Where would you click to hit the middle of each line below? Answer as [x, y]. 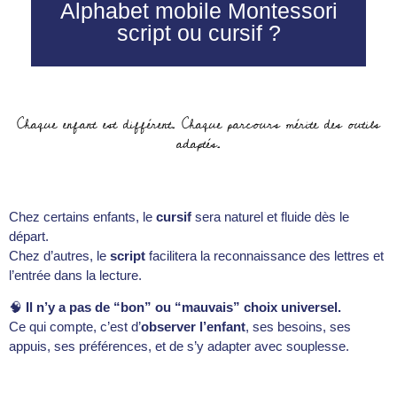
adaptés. [198, 144]
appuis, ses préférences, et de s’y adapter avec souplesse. [179, 346]
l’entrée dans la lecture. [75, 275]
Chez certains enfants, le [82, 216]
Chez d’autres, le [59, 255]
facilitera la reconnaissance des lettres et [265, 255]
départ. [29, 236]
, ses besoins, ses [298, 327]
